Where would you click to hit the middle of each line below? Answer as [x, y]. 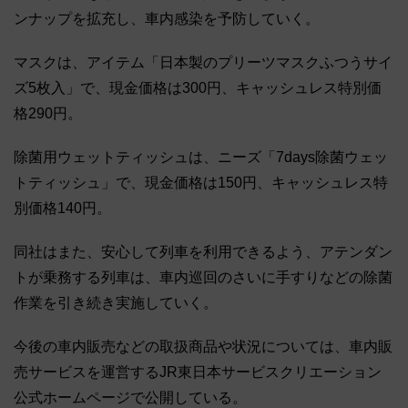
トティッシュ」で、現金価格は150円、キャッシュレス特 [201, 182]
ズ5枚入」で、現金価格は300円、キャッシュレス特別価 [198, 87]
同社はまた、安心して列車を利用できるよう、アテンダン [203, 251]
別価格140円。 [62, 208]
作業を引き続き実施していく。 [116, 302]
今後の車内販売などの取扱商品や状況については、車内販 [203, 346]
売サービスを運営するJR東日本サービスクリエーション [198, 372]
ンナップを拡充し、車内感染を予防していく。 [167, 18]
